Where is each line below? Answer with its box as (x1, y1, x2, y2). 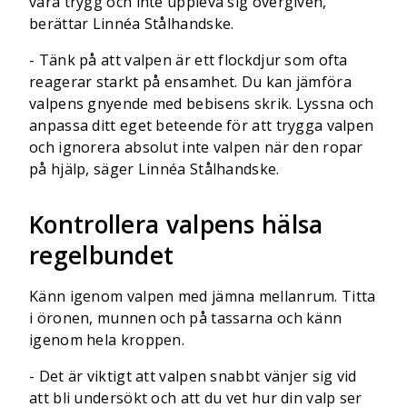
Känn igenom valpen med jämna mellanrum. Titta (29, 286, 376, 306)
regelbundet (29, 239, 174, 272)
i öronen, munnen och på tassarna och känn (29, 308, 342, 328)
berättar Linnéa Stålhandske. (29, 14, 234, 34)
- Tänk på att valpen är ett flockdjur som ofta (29, 50, 348, 70)
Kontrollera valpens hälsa (29, 208, 323, 241)
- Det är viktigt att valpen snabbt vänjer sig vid (29, 366, 357, 386)
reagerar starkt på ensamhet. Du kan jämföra (29, 72, 352, 92)
